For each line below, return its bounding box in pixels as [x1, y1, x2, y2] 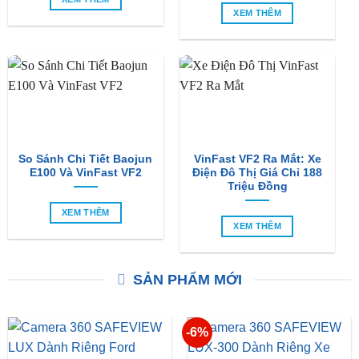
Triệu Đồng [227, 179, 288, 192]
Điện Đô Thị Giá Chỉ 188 [192, 166, 323, 179]
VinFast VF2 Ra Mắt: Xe [193, 152, 321, 165]
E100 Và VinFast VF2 [29, 166, 142, 179]
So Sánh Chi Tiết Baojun [18, 152, 153, 165]
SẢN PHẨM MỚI [133, 271, 242, 288]
